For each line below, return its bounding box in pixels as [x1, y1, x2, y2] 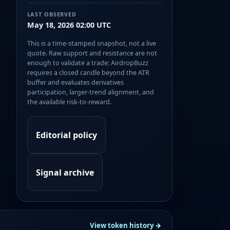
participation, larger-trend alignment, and [27, 88, 154, 97]
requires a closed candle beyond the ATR [27, 68, 149, 78]
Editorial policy [35, 129, 97, 141]
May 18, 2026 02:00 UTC [27, 20, 111, 30]
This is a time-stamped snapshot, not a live [27, 39, 156, 48]
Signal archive [35, 166, 94, 178]
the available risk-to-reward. [27, 98, 111, 107]
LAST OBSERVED [27, 10, 76, 18]
